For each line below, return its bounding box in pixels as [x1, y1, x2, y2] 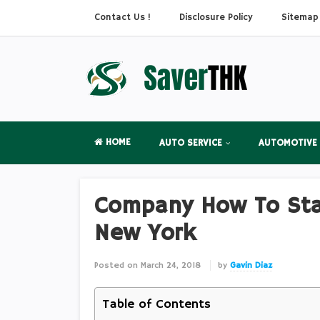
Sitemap [281, 11, 319, 24]
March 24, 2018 [138, 260, 204, 271]
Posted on [94, 260, 138, 271]
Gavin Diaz [230, 260, 272, 271]
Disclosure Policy [179, 11, 253, 24]
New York [94, 219, 196, 248]
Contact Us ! [94, 11, 151, 24]
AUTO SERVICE [159, 137, 222, 149]
